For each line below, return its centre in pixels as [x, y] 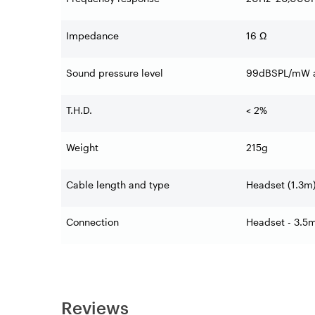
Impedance [92, 36]
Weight [82, 148]
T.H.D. [79, 110]
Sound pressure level [115, 73]
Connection [92, 222]
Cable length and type [118, 185]
